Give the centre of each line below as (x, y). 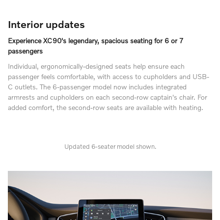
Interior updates (46, 24)
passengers (25, 51)
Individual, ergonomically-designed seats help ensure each (96, 66)
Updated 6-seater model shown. (110, 147)
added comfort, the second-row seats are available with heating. (106, 108)
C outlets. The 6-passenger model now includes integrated (97, 87)
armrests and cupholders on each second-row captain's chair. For (108, 97)
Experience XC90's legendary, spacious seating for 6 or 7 (96, 41)
